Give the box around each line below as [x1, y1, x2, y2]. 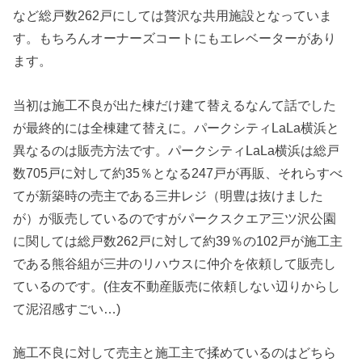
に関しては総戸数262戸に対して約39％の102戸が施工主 [13, 233, 343, 248]
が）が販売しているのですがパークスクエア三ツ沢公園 [13, 210, 337, 225]
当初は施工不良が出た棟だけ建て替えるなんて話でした [13, 97, 337, 112]
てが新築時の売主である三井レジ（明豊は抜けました [13, 187, 324, 203]
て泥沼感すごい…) [13, 301, 121, 316]
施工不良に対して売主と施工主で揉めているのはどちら [13, 345, 337, 360]
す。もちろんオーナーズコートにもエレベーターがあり [13, 31, 337, 46]
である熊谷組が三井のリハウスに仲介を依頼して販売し [13, 255, 337, 271]
